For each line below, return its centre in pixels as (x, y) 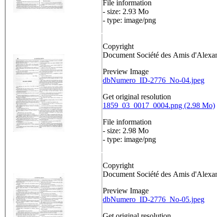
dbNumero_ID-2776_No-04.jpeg (154, 80)
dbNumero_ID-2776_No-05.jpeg (154, 200)
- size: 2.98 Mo (126, 131)
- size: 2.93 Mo (126, 12)
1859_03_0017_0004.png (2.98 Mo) (159, 106)
